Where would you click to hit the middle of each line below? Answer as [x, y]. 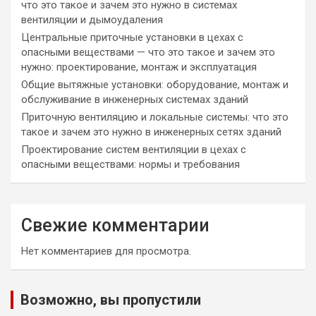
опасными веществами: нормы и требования [130, 164]
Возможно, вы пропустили [111, 300]
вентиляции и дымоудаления [92, 20]
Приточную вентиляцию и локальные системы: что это [155, 117]
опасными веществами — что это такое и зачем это [148, 52]
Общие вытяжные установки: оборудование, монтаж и [155, 85]
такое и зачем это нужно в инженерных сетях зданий [151, 132]
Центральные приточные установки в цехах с [132, 37]
